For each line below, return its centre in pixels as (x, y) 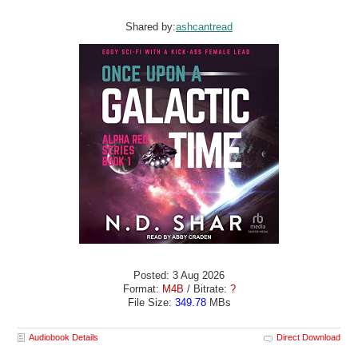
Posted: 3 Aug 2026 (179, 275)
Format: (142, 288)
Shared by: (151, 27)
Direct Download (308, 337)
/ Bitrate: (207, 288)
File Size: (151, 302)
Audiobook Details (64, 337)
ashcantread (204, 27)
